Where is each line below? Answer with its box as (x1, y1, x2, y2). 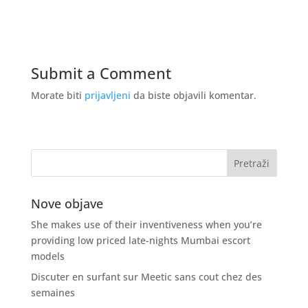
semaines (30, 286, 75, 300)
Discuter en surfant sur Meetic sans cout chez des (30, 270, 262, 284)
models (30, 250, 65, 263)
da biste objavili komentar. (130, 89, 256, 102)
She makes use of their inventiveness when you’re (30, 218, 262, 232)
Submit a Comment (30, 63, 171, 84)
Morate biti (30, 89, 85, 102)
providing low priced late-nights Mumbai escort (30, 234, 250, 247)
